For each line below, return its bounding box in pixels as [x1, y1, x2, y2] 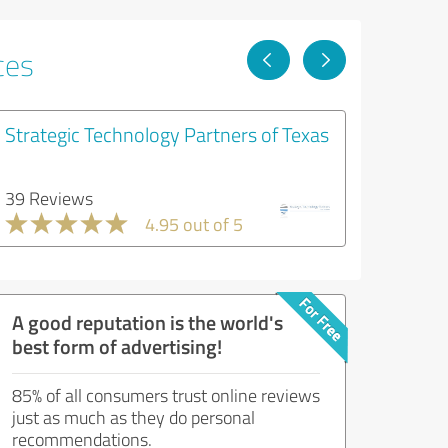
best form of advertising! [12, 332, 222, 360]
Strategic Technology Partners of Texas [5, 120, 329, 148]
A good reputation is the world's [12, 308, 283, 336]
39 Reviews [5, 186, 93, 210]
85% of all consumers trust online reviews [12, 383, 320, 407]
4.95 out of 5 [145, 212, 243, 236]
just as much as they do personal [12, 405, 255, 429]
